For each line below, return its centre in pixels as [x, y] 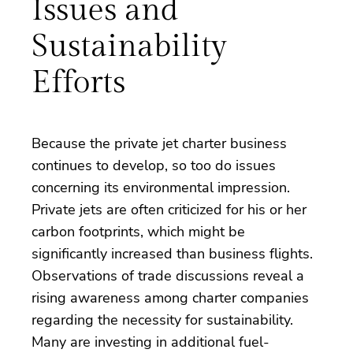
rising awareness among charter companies [170, 297]
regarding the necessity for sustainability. [162, 320]
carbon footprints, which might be [138, 231]
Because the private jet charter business [159, 143]
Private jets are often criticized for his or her [169, 209]
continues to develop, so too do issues [154, 165]
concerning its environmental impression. [161, 187]
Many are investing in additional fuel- [150, 342]
